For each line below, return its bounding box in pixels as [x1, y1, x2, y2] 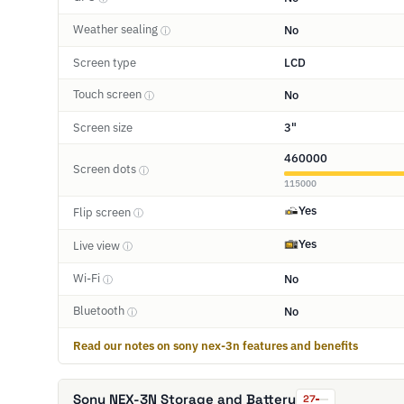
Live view [73, 237, 123, 253]
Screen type [73, 54, 136, 70]
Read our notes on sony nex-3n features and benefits [73, 338, 358, 353]
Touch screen [73, 87, 144, 103]
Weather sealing [73, 22, 161, 38]
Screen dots [73, 161, 139, 178]
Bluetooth [73, 303, 127, 319]
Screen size [73, 119, 133, 135]
